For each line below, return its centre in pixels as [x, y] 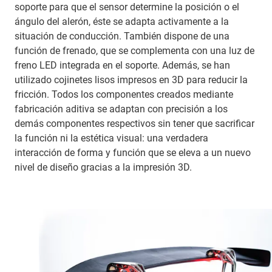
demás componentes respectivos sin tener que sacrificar [134, 123]
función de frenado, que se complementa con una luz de [134, 50]
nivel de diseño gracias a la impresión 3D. [103, 167]
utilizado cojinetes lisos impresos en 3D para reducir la [131, 80]
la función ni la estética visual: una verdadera [111, 138]
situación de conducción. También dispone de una [122, 36]
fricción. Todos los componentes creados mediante [124, 94]
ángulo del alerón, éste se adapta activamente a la [122, 21]
